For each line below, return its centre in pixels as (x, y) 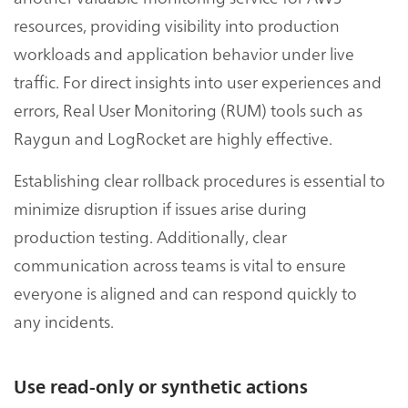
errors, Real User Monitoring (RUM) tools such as (188, 109)
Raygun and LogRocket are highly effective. (173, 138)
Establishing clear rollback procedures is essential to (199, 179)
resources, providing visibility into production (177, 25)
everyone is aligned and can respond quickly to (185, 292)
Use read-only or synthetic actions (161, 387)
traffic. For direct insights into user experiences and (198, 81)
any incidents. (64, 321)
